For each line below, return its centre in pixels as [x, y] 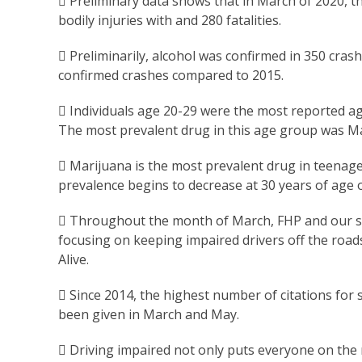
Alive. [74, 260]
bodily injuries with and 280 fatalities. [170, 21]
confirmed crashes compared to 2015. [171, 76]
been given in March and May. [149, 315]
